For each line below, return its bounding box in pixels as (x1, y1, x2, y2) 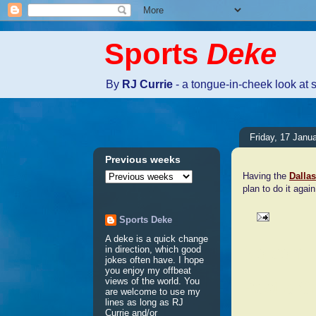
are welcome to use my (105, 286, 200, 297)
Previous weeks (105, 154, 181, 166)
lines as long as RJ (105, 296, 183, 308)
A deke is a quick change (105, 233, 208, 244)
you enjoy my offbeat (105, 265, 191, 276)
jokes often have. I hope (105, 254, 204, 265)
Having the (243, 171, 289, 181)
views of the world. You (105, 275, 200, 286)
